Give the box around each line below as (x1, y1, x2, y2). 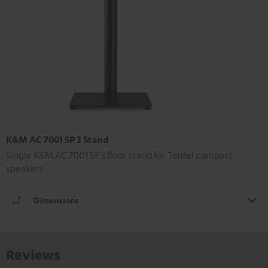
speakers (6, 162, 44, 174)
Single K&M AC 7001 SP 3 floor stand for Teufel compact (6, 148, 233, 161)
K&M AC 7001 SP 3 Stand (6, 133, 109, 145)
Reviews (6, 245, 60, 263)
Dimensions (33, 194, 79, 206)
